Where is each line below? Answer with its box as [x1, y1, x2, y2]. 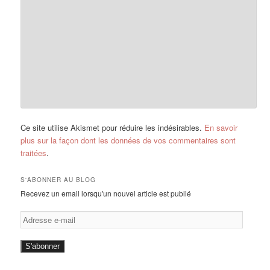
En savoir [204, 122, 238, 134]
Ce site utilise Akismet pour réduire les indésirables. [20, 122, 205, 134]
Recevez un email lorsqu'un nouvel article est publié [20, 188, 192, 199]
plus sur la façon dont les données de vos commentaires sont [20, 134, 236, 146]
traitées [20, 147, 47, 159]
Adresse [20, 210, 48, 221]
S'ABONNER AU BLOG [20, 175, 96, 184]
